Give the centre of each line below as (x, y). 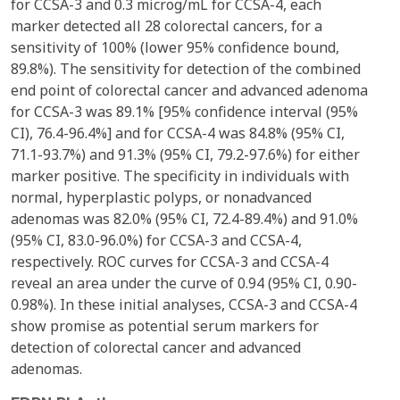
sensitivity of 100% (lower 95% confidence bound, (175, 47)
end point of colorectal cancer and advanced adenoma (189, 90)
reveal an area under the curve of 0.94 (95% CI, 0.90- (184, 283)
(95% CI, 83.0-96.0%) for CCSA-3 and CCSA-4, (156, 240)
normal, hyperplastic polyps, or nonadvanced (161, 197)
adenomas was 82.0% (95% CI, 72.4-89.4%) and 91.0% (184, 219)
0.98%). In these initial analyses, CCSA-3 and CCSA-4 (184, 304)
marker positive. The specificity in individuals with (180, 176)
